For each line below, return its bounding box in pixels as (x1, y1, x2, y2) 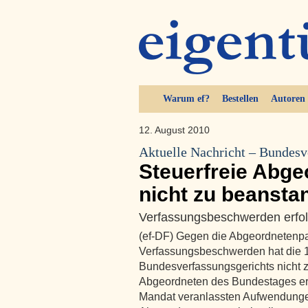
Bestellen (221, 93, 258, 104)
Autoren (270, 93, 305, 104)
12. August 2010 (139, 124, 210, 135)
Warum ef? (162, 93, 210, 104)
